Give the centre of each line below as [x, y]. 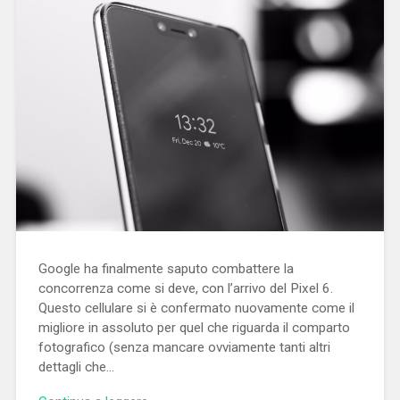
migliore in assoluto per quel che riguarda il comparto [194, 327]
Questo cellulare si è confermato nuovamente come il [196, 308]
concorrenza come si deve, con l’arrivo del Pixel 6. [185, 288]
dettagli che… [76, 367]
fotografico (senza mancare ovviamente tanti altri [184, 347]
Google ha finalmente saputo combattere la [166, 268]
